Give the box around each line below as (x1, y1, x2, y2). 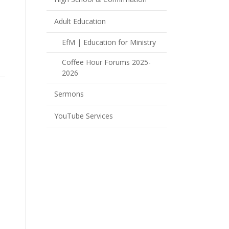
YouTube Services (54, 111, 113, 121)
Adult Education (54, 16, 106, 26)
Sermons (54, 89, 84, 99)
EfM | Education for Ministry (62, 37, 156, 47)
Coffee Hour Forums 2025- (62, 57, 151, 67)
